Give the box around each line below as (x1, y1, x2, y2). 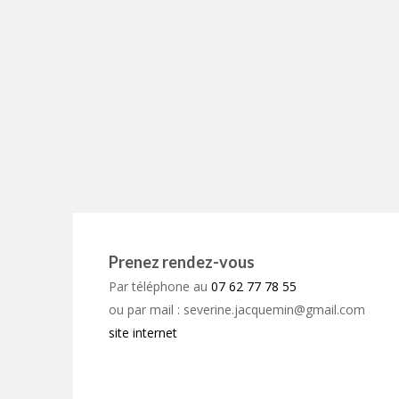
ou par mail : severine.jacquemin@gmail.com (109, 301, 365, 319)
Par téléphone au (109, 278, 211, 296)
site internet (109, 324, 177, 342)
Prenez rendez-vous (109, 252, 255, 273)
